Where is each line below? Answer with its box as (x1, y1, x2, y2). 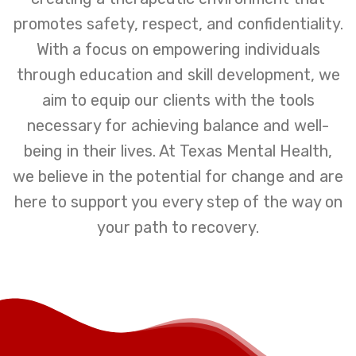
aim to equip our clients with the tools (41, 90, 315, 110)
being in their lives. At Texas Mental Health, (24, 141, 332, 161)
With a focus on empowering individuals (36, 39, 320, 59)
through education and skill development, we (16, 64, 340, 84)
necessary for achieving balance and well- (27, 115, 329, 135)
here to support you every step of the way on (14, 192, 342, 211)
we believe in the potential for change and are (13, 166, 343, 186)
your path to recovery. (97, 217, 259, 237)
